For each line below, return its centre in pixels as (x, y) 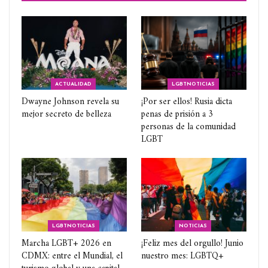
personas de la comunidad (188, 127)
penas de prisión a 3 (177, 114)
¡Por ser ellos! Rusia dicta (187, 102)
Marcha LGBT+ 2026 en (66, 244)
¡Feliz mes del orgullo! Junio (192, 244)
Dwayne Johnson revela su (70, 102)
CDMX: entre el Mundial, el (72, 257)
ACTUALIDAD (73, 84)
